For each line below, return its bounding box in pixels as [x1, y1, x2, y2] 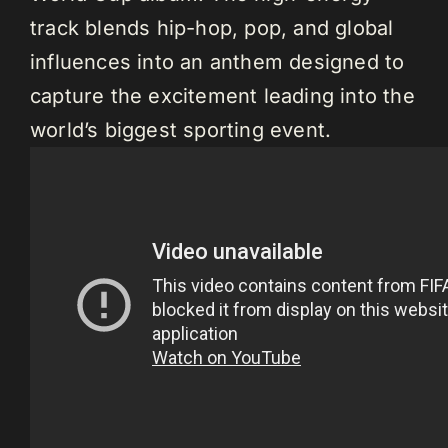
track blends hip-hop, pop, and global [30, 16, 394, 41]
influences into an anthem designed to [30, 50, 405, 75]
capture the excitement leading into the [30, 84, 415, 109]
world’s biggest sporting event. [30, 118, 332, 143]
